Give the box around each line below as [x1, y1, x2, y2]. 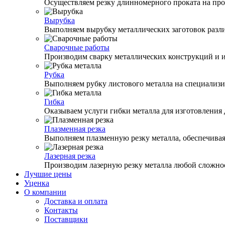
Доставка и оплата [44, 197, 107, 205]
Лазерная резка [44, 152, 95, 160]
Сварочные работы [44, 43, 109, 52]
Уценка [24, 179, 49, 187]
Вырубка [44, 16, 75, 25]
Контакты [44, 206, 78, 214]
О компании [24, 188, 66, 196]
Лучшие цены [24, 170, 72, 178]
